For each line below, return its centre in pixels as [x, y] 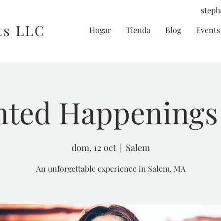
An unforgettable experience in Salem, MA [110, 169]
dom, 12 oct [93, 148]
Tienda [138, 30]
